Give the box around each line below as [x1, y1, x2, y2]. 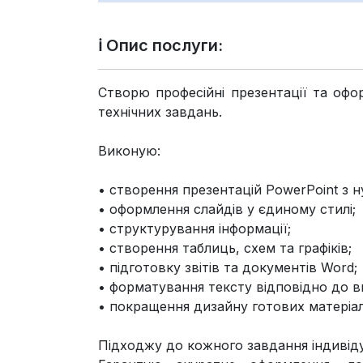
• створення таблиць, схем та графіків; [98, 239, 352, 256]
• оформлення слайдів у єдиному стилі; [98, 200, 357, 217]
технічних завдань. [98, 103, 223, 120]
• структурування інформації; [98, 220, 292, 237]
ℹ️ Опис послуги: [98, 35, 224, 55]
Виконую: [98, 142, 161, 159]
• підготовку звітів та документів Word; [98, 258, 358, 275]
